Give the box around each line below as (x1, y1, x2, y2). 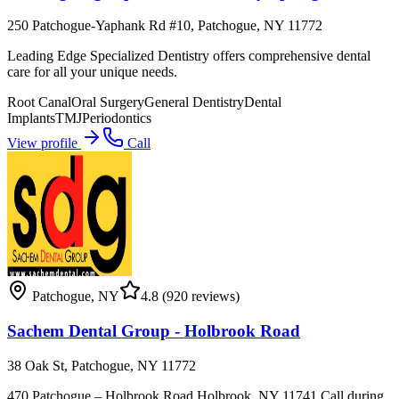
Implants (7, 110, 55, 126)
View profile (7, 135, 81, 151)
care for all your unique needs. (7, 64, 177, 80)
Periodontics (82, 110, 151, 126)
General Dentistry (144, 94, 244, 110)
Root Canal (7, 94, 71, 110)
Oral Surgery (71, 94, 144, 110)
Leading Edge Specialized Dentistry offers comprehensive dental (7, 48, 370, 64)
